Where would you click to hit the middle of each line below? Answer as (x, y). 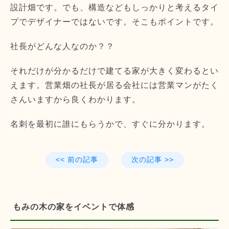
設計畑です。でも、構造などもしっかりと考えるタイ (114, 8)
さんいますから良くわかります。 (75, 100)
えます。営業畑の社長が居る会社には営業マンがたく (114, 85)
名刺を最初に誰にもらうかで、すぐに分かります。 (110, 124)
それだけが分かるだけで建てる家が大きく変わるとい (114, 71)
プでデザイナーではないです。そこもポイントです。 (114, 22)
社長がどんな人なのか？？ (62, 47)
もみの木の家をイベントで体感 (74, 207)
